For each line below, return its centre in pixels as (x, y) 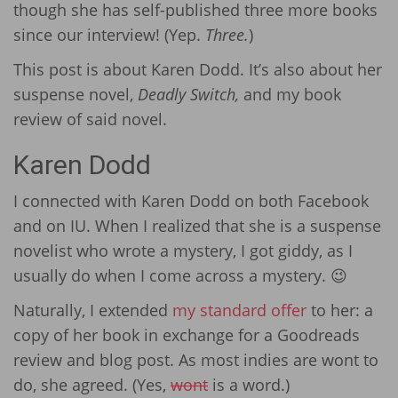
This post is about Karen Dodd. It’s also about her (198, 69)
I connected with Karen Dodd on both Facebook (191, 201)
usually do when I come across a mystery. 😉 (180, 276)
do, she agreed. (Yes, (92, 384)
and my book (292, 94)
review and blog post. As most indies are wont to (196, 359)
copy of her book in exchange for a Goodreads (187, 334)
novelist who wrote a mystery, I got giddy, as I (183, 251)
